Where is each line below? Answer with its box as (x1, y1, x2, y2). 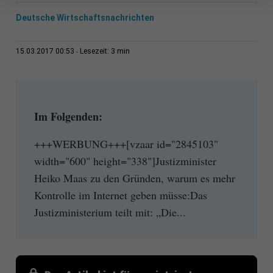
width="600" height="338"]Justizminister (34, 153, 216, 168)
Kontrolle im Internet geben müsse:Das (34, 187, 207, 202)
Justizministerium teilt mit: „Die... (34, 204, 186, 219)
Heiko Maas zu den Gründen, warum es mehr (34, 170, 235, 185)
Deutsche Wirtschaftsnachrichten (15, 13, 154, 23)
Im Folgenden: (34, 108, 102, 125)
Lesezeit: (79, 47, 111, 56)
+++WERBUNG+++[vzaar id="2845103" (34, 136, 218, 151)
